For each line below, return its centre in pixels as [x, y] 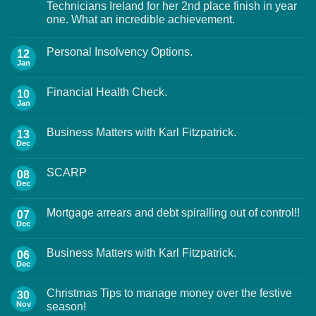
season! [66, 306]
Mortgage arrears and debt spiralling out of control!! [173, 212]
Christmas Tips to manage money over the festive [169, 293]
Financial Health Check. [107, 92]
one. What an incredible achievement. [141, 19]
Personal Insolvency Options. [120, 51]
